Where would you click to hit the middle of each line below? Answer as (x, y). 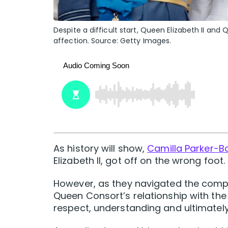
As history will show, (101, 149)
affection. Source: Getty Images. (112, 41)
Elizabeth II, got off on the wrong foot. (139, 161)
